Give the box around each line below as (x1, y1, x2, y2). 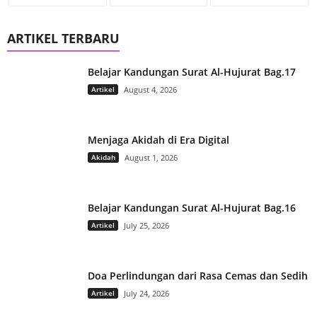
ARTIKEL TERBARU (7, 29, 120, 47)
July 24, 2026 (124, 287, 169, 299)
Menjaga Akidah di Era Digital (88, 132, 229, 146)
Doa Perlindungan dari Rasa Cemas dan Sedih (88, 268, 308, 282)
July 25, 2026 (124, 219, 169, 231)
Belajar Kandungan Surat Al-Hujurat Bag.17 (88, 64, 296, 79)
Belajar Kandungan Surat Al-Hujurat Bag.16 (88, 200, 296, 214)
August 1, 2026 (125, 151, 178, 163)
